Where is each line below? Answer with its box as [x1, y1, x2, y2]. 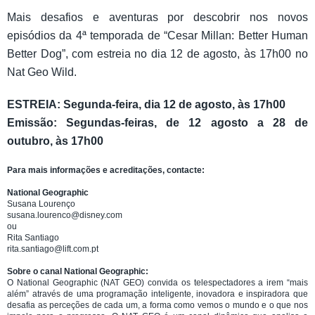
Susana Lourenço [7, 198, 75, 209]
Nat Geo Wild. [7, 65, 77, 78]
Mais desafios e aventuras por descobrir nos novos [7, 11, 308, 23]
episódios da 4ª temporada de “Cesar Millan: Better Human [7, 29, 308, 41]
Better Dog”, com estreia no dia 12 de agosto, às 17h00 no [7, 47, 308, 60]
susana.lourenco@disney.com [7, 210, 122, 220]
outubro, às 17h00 [7, 134, 103, 147]
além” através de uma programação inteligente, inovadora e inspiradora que [7, 288, 308, 299]
